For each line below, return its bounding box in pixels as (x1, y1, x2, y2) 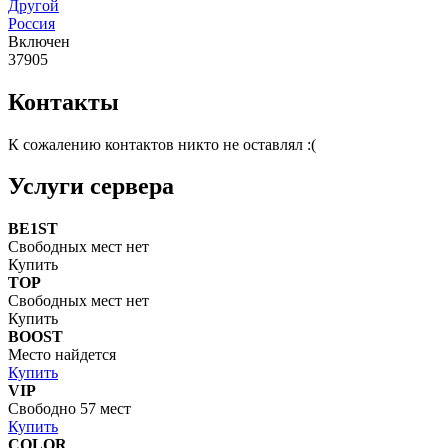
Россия (8, 14, 55, 32)
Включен (8, 32, 70, 50)
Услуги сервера (8, 173, 174, 200)
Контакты (8, 88, 119, 115)
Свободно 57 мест (8, 400, 131, 418)
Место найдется (8, 346, 116, 364)
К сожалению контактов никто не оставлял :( (8, 135, 316, 153)
